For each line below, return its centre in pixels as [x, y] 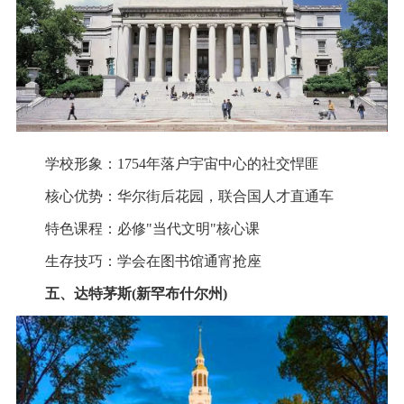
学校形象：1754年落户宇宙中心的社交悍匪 [167, 164]
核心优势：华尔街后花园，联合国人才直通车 [174, 197]
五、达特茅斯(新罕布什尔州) [136, 294]
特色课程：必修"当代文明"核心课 [138, 229]
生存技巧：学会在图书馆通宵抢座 [138, 262]
